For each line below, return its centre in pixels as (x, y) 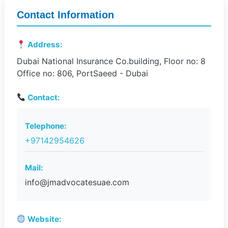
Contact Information (65, 15)
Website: (44, 219)
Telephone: (46, 126)
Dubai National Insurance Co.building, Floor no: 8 (111, 61)
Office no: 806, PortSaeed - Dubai (82, 73)
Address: (44, 45)
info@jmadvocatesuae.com (77, 182)
